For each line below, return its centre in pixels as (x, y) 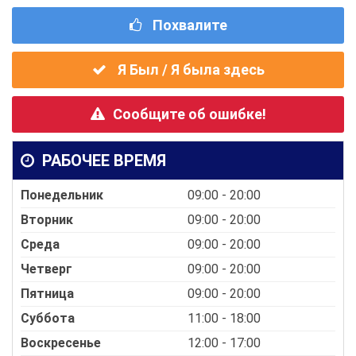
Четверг (46, 269)
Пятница (47, 294)
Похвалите (188, 25)
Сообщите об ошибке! (189, 114)
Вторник (47, 220)
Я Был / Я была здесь (189, 70)
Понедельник (62, 195)
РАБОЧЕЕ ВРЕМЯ (102, 161)
